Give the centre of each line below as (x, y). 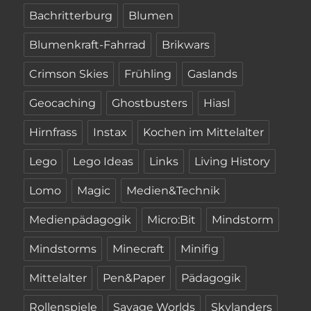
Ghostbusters (150, 103)
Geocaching (63, 103)
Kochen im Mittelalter (204, 133)
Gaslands (213, 74)
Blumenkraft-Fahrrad (88, 45)
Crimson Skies (69, 74)
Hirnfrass (53, 133)
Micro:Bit (172, 220)
